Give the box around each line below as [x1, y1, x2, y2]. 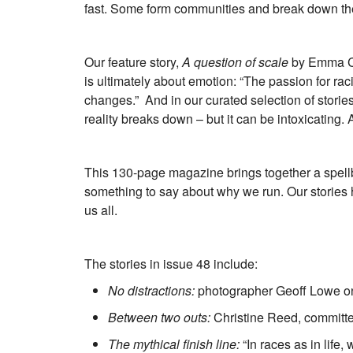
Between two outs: [108, 308, 214, 327]
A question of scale [182, 53, 288, 72]
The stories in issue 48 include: [84, 255, 258, 273]
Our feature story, [84, 53, 182, 72]
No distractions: [108, 281, 198, 300]
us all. [84, 201, 117, 220]
